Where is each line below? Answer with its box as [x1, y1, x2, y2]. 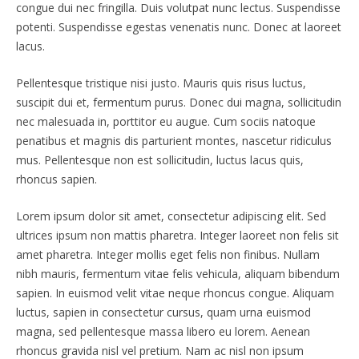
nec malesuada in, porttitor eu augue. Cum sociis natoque [15, 114, 316, 130]
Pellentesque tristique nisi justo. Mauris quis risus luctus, [15, 75, 306, 91]
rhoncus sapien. [15, 171, 97, 188]
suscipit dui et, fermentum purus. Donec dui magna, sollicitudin [15, 95, 341, 111]
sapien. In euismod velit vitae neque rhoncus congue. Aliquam [15, 285, 334, 301]
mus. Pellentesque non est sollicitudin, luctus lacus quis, [15, 152, 304, 168]
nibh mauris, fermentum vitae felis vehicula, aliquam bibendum [15, 266, 340, 282]
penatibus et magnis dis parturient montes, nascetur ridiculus [15, 133, 332, 149]
